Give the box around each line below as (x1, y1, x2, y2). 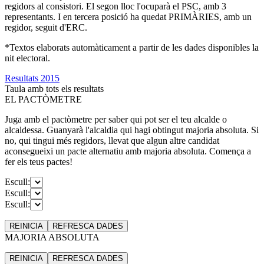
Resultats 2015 (5, 72, 60, 83)
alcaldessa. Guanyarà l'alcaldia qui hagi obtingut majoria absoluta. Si (5, 124, 259, 135)
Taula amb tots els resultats (5, 83, 104, 94)
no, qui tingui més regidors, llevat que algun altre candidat (5, 135, 219, 146)
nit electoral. (5, 52, 50, 63)
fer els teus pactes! (5, 156, 72, 167)
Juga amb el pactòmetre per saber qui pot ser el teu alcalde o (5, 114, 227, 124)
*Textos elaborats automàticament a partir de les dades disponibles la (5, 42, 259, 52)
